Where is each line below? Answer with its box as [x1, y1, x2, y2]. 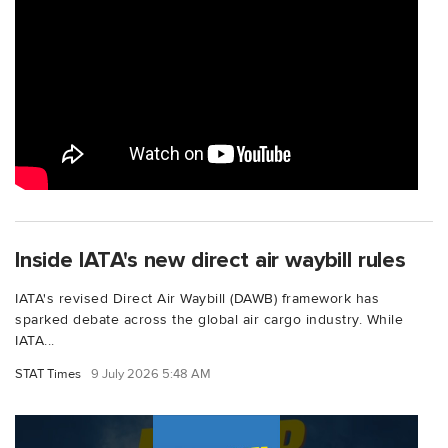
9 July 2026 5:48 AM [91, 365, 211, 382]
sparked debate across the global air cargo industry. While [15, 310, 403, 328]
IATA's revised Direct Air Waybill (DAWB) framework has [15, 289, 379, 307]
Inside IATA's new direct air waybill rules [15, 245, 406, 274]
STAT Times [15, 365, 81, 382]
